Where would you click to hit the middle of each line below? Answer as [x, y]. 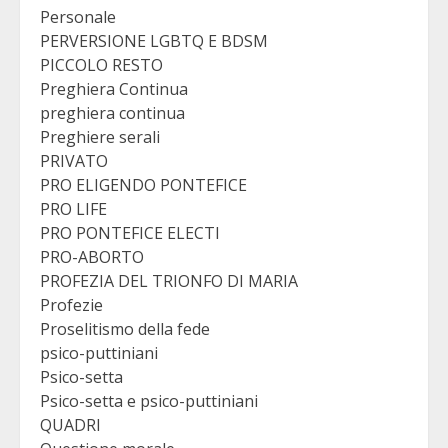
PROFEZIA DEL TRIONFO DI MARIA [169, 281]
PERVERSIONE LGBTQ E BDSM [154, 41]
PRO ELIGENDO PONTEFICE [143, 185]
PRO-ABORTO [92, 257]
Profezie [71, 305]
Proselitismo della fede [125, 329]
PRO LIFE [73, 209]
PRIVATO [74, 161]
